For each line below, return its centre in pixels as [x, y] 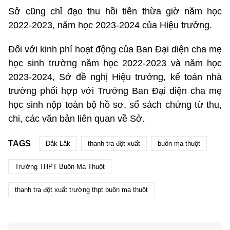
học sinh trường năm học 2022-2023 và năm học [115, 63]
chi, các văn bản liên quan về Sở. [76, 119]
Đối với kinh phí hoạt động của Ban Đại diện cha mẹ [115, 50]
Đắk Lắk [58, 144]
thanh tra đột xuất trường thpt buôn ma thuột [81, 190]
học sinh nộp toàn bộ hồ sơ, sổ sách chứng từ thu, [115, 105]
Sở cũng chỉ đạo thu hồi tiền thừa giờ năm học [115, 12]
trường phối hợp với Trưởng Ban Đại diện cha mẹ [115, 91]
